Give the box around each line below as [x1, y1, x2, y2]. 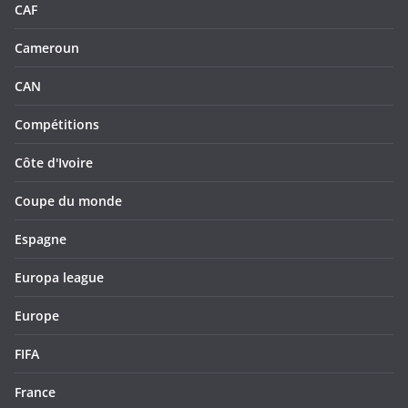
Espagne [15, 230, 66, 249]
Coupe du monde [15, 192, 122, 210]
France [15, 383, 56, 402]
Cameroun [15, 39, 79, 57]
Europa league [15, 269, 104, 287]
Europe [15, 307, 59, 325]
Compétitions [15, 116, 99, 134]
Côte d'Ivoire [15, 154, 93, 172]
